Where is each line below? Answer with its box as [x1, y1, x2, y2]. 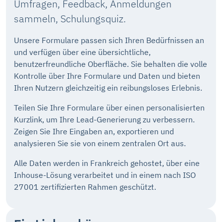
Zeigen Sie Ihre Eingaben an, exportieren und [14, 126, 174, 136]
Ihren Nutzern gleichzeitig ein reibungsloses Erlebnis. [14, 82, 202, 93]
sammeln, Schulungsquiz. [14, 11, 126, 25]
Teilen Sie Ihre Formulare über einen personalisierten [14, 102, 205, 112]
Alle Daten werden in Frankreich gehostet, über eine [14, 158, 200, 168]
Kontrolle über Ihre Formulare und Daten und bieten [14, 70, 200, 81]
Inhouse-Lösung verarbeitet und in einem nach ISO [14, 169, 196, 180]
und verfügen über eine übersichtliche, [14, 47, 151, 57]
